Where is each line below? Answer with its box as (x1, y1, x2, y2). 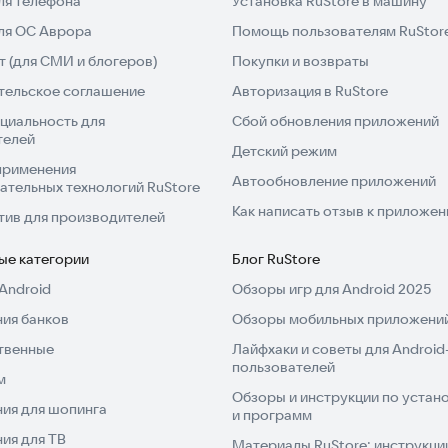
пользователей (232, 358, 335, 377)
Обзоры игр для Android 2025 (232, 280, 431, 299)
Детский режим (232, 142, 337, 161)
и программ (232, 406, 312, 425)
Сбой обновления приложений (232, 112, 439, 131)
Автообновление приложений (232, 172, 436, 191)
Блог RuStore (232, 250, 320, 269)
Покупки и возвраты (232, 52, 369, 71)
